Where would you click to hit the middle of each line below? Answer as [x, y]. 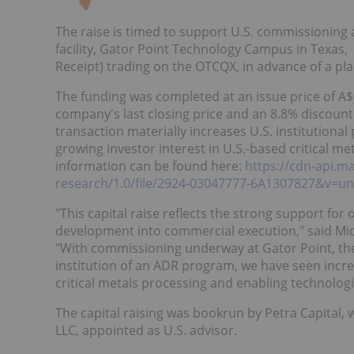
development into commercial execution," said [195, 230]
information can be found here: [150, 166]
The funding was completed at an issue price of [197, 96]
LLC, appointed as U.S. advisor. [146, 330]
